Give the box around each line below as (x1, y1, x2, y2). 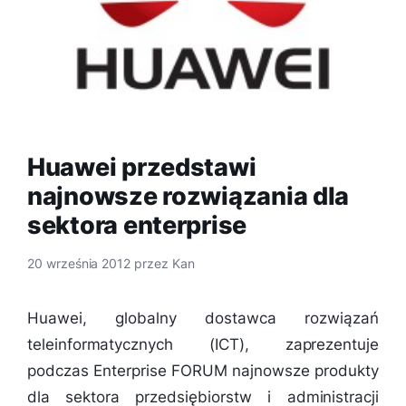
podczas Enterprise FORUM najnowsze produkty (27, 361, 379, 380)
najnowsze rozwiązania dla (27, 181, 350, 211)
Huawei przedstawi (27, 152, 256, 182)
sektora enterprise (27, 210, 247, 240)
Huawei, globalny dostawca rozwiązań (27, 308, 379, 327)
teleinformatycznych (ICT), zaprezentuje (27, 334, 379, 353)
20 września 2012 (27, 256, 131, 271)
